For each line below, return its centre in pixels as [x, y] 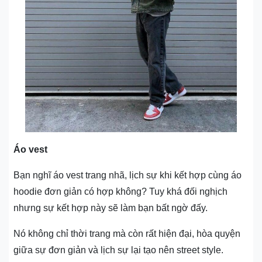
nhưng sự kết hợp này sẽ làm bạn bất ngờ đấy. [111, 208]
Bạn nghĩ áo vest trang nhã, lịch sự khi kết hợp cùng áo [127, 175]
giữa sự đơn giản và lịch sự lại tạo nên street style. [118, 250]
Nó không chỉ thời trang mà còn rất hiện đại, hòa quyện [127, 233]
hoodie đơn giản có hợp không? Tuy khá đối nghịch [120, 191]
